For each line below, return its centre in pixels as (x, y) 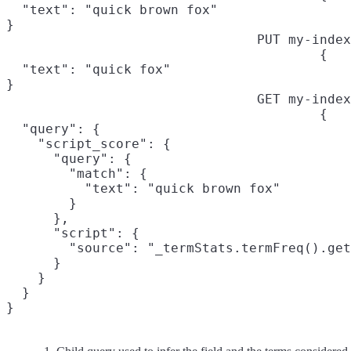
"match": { (77, 173)
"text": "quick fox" (89, 69)
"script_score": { (89, 143)
